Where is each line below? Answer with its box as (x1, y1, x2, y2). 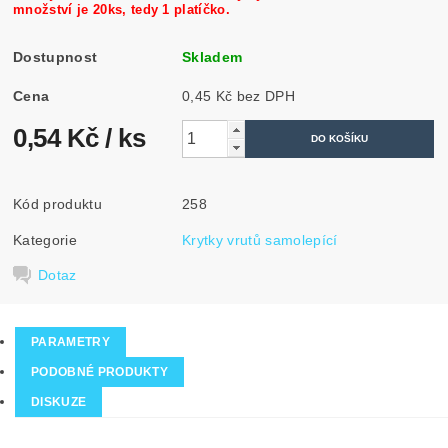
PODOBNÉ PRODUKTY (31, 365, 169, 380)
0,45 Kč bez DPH (236, 87, 295, 104)
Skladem (182, 48, 243, 65)
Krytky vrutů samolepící (182, 231, 338, 248)
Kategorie (13, 231, 77, 248)
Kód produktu (13, 195, 102, 212)
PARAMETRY (31, 335, 110, 350)
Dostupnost (13, 48, 98, 65)
